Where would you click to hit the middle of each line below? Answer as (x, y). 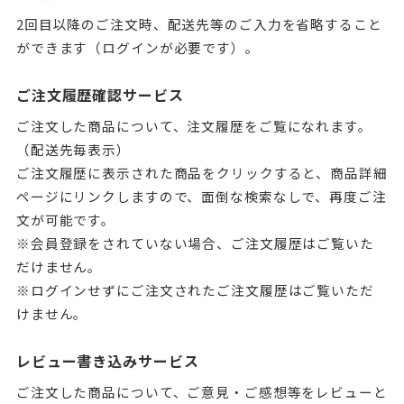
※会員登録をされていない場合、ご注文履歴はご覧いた (195, 243)
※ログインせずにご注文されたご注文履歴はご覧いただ (195, 290)
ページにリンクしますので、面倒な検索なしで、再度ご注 (201, 196)
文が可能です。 (66, 220)
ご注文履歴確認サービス (100, 95)
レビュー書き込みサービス (107, 361)
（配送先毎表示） (73, 149)
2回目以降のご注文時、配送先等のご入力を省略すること (199, 24)
